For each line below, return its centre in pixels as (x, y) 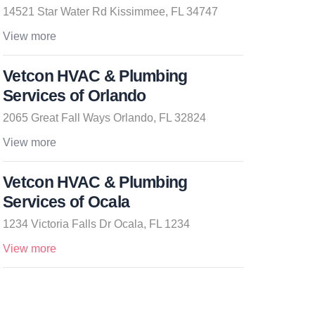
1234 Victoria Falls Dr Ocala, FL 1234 (96, 224)
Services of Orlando (75, 96)
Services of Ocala (66, 202)
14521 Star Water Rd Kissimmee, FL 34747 (110, 12)
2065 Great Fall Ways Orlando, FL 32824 (104, 118)
